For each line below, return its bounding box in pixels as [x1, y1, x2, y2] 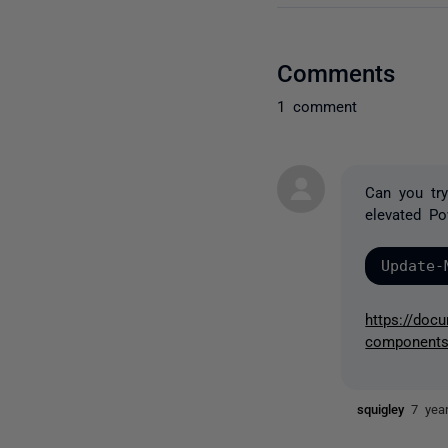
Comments [277, 58, 396, 84]
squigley [357, 401, 412, 415]
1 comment [277, 97, 358, 113]
